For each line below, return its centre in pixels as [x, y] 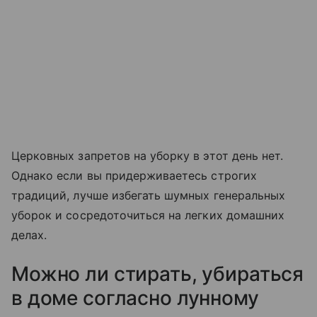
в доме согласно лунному [135, 298]
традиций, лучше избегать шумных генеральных [149, 196]
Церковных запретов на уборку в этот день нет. [148, 156]
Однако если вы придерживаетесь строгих [134, 176]
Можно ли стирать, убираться [158, 274]
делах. [29, 235]
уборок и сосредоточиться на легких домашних [148, 215]
